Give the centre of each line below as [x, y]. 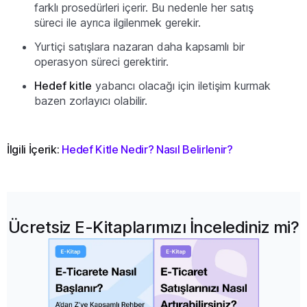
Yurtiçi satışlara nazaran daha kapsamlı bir [139, 46]
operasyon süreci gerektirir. [101, 61]
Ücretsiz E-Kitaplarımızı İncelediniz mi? [153, 227]
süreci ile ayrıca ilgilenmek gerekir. [118, 23]
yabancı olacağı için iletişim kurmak [181, 85]
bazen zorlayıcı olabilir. [91, 100]
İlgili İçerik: [35, 149]
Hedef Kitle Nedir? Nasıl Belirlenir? [147, 149]
